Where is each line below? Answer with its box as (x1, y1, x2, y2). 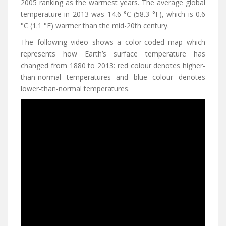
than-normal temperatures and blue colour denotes (21, 72, 205, 82)
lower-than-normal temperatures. (21, 84, 130, 93)
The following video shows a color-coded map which (21, 37, 205, 47)
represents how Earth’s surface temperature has (21, 49, 205, 59)
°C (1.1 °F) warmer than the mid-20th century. (21, 21, 169, 30)
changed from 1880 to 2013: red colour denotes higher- (21, 61, 205, 70)
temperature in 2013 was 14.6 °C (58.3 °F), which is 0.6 (21, 9, 205, 19)
